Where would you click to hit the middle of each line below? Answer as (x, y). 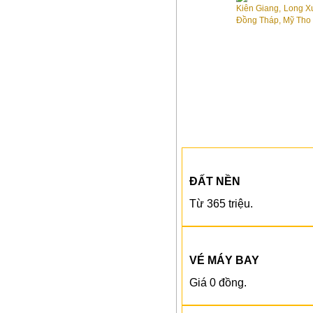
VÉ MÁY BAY (224, 260)
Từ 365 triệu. (221, 203)
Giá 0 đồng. (218, 282)
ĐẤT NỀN (215, 181)
